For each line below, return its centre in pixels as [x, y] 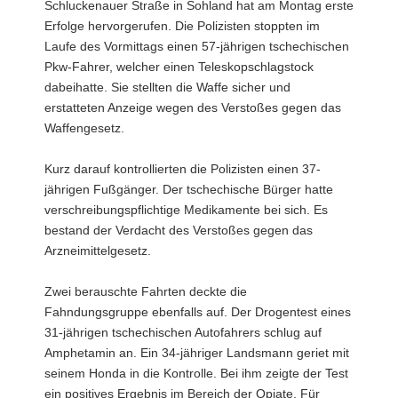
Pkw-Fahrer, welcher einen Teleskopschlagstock [179, 67]
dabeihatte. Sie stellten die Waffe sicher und [167, 87]
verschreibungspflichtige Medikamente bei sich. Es [186, 210]
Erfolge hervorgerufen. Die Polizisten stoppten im [182, 26]
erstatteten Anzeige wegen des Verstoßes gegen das [193, 107]
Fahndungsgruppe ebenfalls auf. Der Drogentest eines [198, 312]
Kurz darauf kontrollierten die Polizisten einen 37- [183, 169]
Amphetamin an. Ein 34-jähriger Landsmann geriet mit [197, 353]
